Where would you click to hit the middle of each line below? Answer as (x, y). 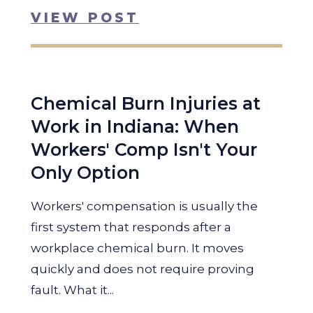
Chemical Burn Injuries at (146, 103)
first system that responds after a (131, 227)
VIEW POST (85, 18)
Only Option (85, 173)
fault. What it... (72, 290)
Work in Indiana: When (135, 126)
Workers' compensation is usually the (144, 206)
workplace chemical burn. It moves (137, 248)
